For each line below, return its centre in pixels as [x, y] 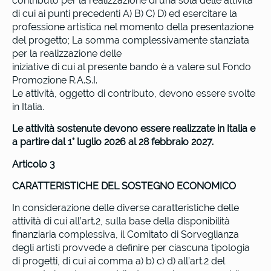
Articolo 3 [34, 164]
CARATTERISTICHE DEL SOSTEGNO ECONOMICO [124, 186]
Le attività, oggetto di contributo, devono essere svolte [134, 93]
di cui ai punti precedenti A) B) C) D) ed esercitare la [125, 13]
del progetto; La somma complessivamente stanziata [131, 40]
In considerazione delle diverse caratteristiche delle [126, 208]
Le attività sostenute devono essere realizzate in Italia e [134, 129]
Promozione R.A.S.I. [55, 80]
